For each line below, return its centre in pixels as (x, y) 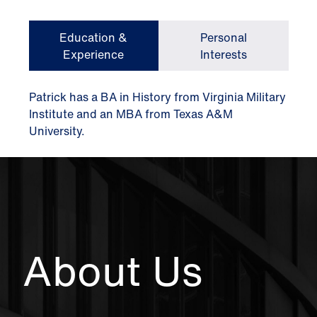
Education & (94, 37)
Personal (223, 37)
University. (57, 131)
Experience (94, 54)
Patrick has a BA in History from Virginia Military (157, 97)
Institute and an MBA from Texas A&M (131, 114)
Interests (223, 54)
